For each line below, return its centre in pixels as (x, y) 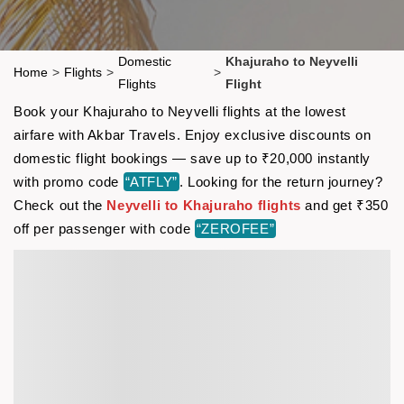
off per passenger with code (104, 228)
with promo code (69, 181)
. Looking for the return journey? (281, 181)
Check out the (60, 205)
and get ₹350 (344, 205)
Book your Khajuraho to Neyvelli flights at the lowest (180, 111)
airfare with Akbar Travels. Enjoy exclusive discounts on (193, 134)
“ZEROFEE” (235, 228)
